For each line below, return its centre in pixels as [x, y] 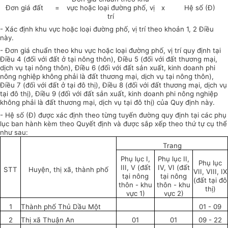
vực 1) [135, 194]
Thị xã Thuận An [48, 220]
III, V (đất [135, 168]
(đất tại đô [210, 180]
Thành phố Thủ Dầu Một [61, 207]
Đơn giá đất [24, 8]
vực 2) [174, 194]
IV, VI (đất [174, 168]
